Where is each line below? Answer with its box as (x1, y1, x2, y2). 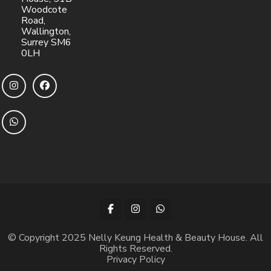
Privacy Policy (106, 252, 165, 266)
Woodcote (21, 2, 67, 16)
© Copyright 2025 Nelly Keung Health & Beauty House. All (8, 230, 263, 244)
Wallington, (21, 24, 71, 38)
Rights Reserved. (99, 241, 172, 255)
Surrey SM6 (21, 35, 71, 49)
